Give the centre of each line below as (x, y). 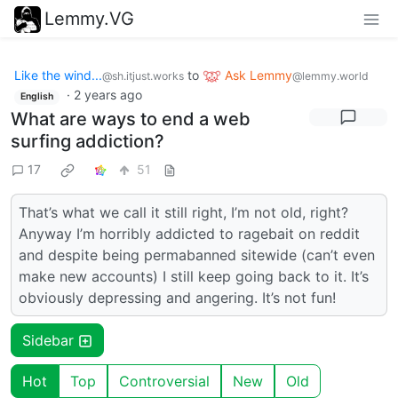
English (36, 97)
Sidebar (50, 340)
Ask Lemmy (259, 75)
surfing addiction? (88, 141)
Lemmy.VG (89, 18)
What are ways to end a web (131, 119)
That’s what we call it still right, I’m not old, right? (183, 212)
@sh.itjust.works (143, 76)
